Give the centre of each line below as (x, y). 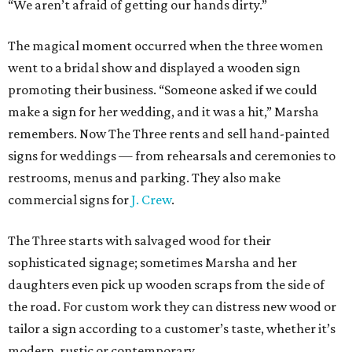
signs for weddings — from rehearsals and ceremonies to (172, 156)
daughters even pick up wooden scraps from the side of (166, 284)
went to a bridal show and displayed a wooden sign (154, 68)
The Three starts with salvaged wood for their (139, 240)
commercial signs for (70, 200)
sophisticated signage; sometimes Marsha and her (152, 262)
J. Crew (151, 200)
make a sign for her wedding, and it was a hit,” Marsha (163, 112)
